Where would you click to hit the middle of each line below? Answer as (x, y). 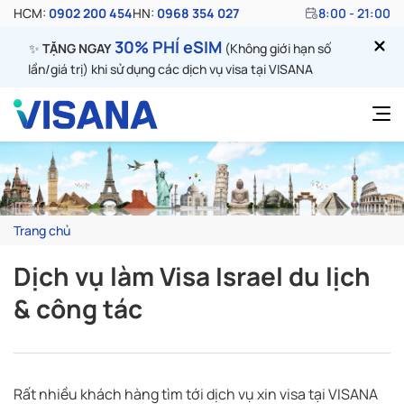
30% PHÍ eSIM (168, 47)
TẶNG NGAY (77, 48)
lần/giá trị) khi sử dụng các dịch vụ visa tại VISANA (170, 69)
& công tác (78, 308)
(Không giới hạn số (276, 48)
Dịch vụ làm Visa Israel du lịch (192, 275)
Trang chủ (42, 230)
